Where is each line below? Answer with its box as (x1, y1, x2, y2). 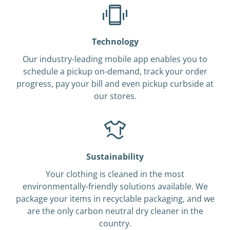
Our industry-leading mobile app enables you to (23, 53, 207, 65)
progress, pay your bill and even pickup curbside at (16, 78, 214, 89)
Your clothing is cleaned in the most (46, 168, 184, 180)
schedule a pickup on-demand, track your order (23, 66, 207, 77)
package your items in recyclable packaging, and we (15, 193, 215, 204)
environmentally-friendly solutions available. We (22, 181, 208, 192)
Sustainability (86, 151, 144, 162)
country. (99, 218, 131, 229)
